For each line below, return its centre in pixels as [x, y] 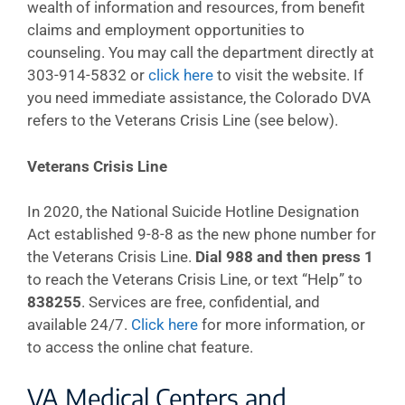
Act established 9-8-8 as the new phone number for [202, 234]
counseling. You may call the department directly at [201, 52]
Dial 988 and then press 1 [284, 257]
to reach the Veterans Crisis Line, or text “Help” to [195, 279]
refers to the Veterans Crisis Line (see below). [183, 120]
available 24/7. [79, 325]
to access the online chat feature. [140, 347]
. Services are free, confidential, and [201, 302]
